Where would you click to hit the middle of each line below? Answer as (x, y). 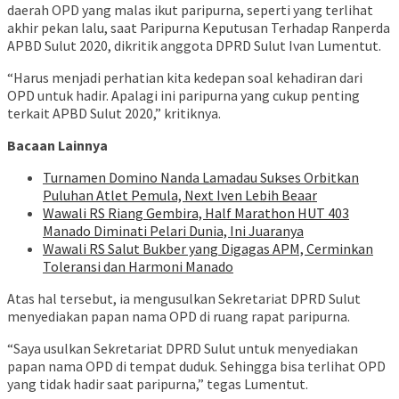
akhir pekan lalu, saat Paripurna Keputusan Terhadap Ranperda (199, 28)
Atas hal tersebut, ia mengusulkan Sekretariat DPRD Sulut (184, 299)
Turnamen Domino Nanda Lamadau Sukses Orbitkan (201, 178)
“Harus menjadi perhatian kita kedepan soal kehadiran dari (185, 78)
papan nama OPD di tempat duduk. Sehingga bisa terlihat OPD (196, 366)
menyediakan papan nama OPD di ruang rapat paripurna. (179, 317)
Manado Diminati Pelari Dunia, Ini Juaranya (173, 231)
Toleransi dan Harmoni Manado (138, 267)
